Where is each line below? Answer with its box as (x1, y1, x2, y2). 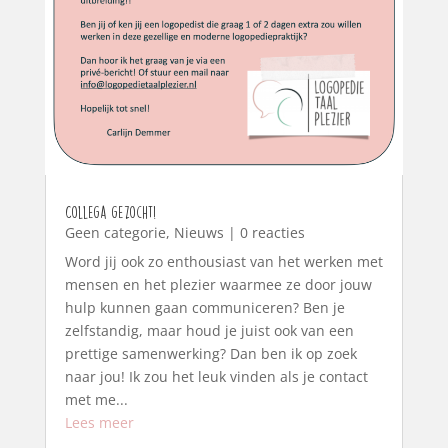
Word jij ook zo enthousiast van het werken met (64, 251, 383, 271)
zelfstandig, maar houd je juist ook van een (64, 320, 354, 340)
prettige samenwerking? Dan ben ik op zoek (64, 343, 357, 363)
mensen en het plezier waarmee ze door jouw (64, 274, 372, 294)
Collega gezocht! (64, 205, 156, 219)
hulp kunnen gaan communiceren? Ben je (64, 297, 345, 317)
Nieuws (173, 222, 224, 242)
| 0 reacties (223, 222, 305, 242)
